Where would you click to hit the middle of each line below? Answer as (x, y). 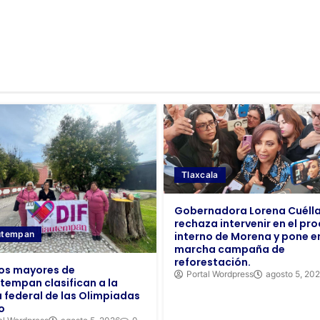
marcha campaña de (230, 249)
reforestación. (212, 262)
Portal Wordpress (220, 274)
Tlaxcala (200, 174)
